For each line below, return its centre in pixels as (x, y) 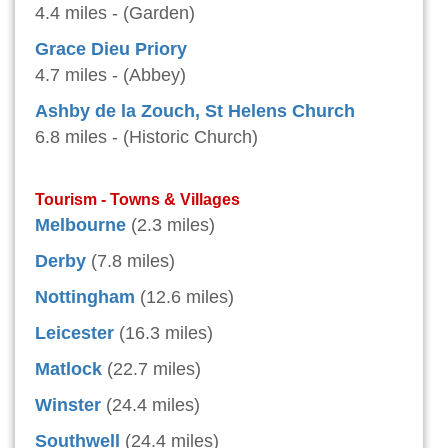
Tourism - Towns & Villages (137, 199)
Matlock (68, 369)
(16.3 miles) (166, 333)
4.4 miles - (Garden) (115, 13)
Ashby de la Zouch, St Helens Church (195, 111)
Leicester (74, 333)
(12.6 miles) (187, 297)
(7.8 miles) (133, 261)
